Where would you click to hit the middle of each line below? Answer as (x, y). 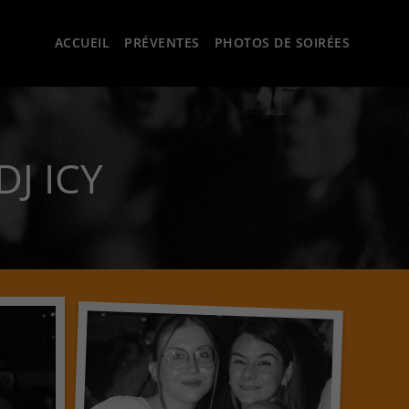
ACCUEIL (82, 42)
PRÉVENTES (162, 42)
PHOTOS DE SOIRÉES (282, 42)
